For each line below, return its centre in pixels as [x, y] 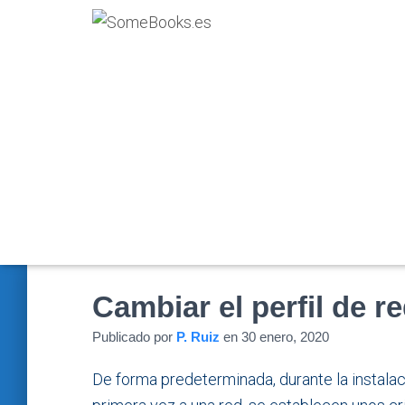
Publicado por [134, 337]
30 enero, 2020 [285, 337]
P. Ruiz [198, 337]
